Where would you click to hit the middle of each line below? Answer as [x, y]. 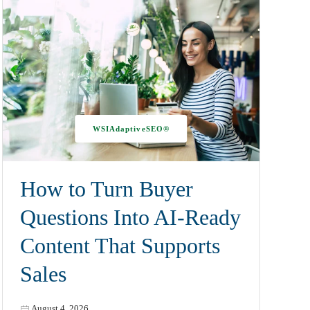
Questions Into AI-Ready [130, 217]
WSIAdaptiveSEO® [131, 129]
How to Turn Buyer [106, 189]
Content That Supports [120, 246]
